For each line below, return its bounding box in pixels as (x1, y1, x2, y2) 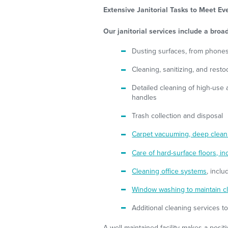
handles (132, 93, 157, 102)
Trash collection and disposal (132, 111, 223, 121)
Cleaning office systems (132, 166, 207, 176)
